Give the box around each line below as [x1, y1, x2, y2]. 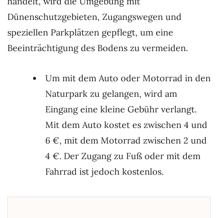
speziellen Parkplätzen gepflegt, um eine [7, 27, 173, 38]
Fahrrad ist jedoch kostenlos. [45, 165, 163, 177]
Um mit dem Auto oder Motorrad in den [45, 72, 211, 84]
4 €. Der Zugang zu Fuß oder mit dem [45, 150, 200, 162]
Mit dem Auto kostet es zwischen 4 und [45, 119, 207, 130]
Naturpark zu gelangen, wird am [45, 88, 177, 99]
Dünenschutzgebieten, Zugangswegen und [7, 11, 182, 23]
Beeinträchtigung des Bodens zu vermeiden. [7, 42, 188, 54]
